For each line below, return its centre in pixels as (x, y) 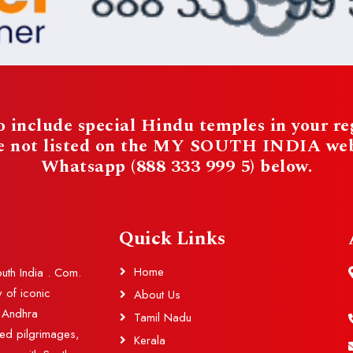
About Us (157, 295)
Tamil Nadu (163, 318)
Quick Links (172, 239)
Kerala (150, 340)
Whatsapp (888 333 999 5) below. (176, 167)
